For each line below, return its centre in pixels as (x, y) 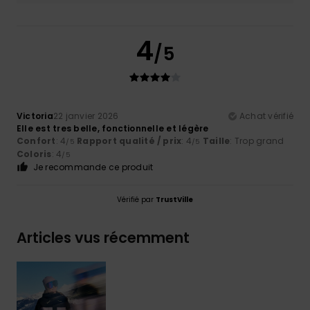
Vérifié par (136, 200)
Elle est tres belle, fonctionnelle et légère (113, 129)
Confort (36, 141)
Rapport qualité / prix (129, 141)
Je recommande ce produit (93, 167)
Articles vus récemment (103, 238)
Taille (216, 141)
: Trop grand (257, 141)
